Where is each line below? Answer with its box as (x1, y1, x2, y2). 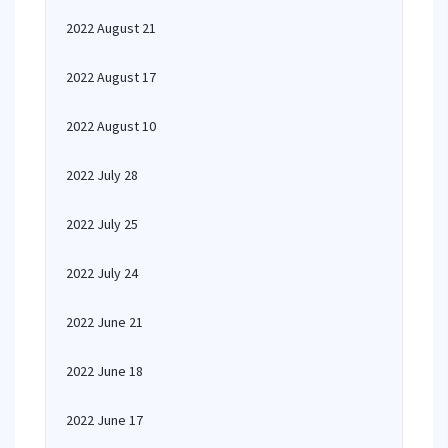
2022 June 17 (66, 411, 143, 429)
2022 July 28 (66, 166, 138, 184)
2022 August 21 (66, 19, 156, 37)
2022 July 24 (66, 264, 138, 282)
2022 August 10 (66, 117, 156, 135)
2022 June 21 (66, 313, 143, 331)
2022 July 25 (66, 215, 138, 233)
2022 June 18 (66, 362, 143, 380)
